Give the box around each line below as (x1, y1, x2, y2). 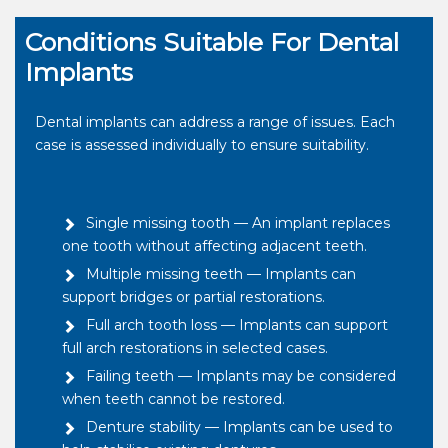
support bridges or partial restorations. (62, 288, 325, 307)
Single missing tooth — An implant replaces (86, 214, 390, 233)
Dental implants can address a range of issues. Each (35, 113, 395, 132)
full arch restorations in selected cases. (62, 339, 328, 358)
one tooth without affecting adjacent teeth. (62, 237, 367, 256)
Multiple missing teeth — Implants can (86, 265, 356, 284)
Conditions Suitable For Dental (25, 27, 399, 58)
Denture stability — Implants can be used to (86, 418, 393, 437)
